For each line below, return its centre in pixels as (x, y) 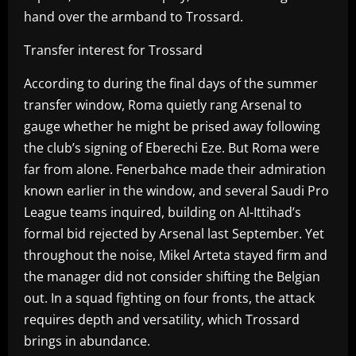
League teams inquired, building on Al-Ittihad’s (163, 212)
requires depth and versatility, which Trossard (162, 319)
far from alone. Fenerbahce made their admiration (175, 169)
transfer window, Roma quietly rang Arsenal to (163, 104)
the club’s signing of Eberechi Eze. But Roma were (172, 147)
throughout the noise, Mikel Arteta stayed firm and (176, 255)
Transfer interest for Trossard (113, 50)
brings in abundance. (87, 341)
